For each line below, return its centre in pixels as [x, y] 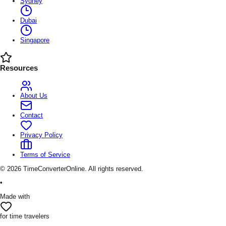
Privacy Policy [41, 135]
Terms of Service [45, 154]
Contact [32, 115]
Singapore [35, 40]
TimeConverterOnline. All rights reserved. [82, 168]
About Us [34, 95]
